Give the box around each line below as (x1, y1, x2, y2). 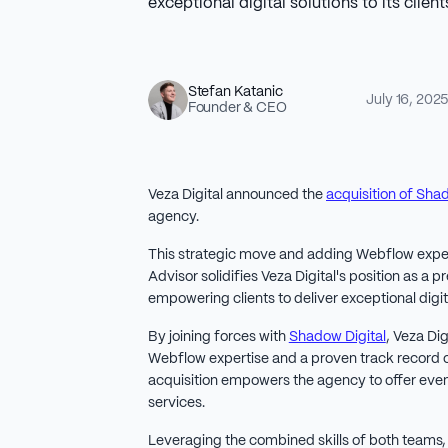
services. (147, 396, 208, 411)
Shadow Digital (288, 330, 386, 345)
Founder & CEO (187, 101, 287, 116)
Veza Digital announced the (147, 188, 326, 203)
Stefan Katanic (187, 85, 283, 100)
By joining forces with (147, 330, 289, 345)
